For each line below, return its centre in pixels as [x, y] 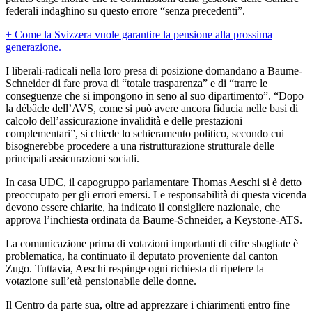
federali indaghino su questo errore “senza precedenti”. [125, 10]
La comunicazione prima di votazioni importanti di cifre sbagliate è [152, 243]
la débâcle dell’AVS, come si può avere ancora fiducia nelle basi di [152, 108]
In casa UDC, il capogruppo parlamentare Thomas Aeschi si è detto [154, 182]
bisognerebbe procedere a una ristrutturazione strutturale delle [140, 146]
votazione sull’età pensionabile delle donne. [101, 281]
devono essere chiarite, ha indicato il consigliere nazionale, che [143, 207]
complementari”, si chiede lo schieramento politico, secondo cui [145, 133]
